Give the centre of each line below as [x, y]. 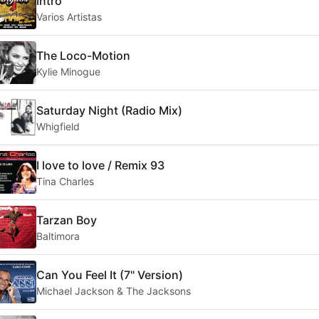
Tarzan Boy [67, 220]
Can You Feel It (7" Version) [110, 274]
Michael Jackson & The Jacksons [114, 291]
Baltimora [58, 236]
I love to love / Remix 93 [100, 165]
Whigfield [58, 126]
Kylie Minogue [68, 71]
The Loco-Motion [83, 55]
